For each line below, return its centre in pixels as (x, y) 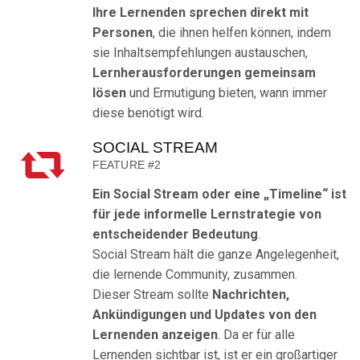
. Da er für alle (256, 335)
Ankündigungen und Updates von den (205, 315)
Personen (123, 33)
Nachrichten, (251, 295)
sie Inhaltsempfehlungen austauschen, (200, 53)
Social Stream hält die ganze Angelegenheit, (216, 255)
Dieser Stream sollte (152, 295)
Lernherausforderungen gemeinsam (204, 73)
